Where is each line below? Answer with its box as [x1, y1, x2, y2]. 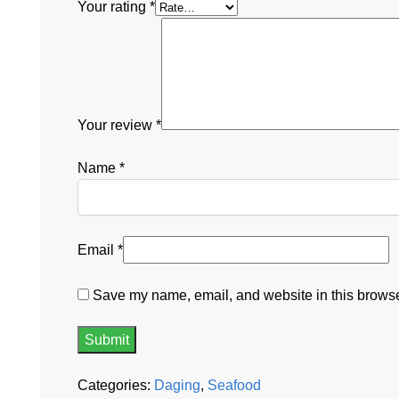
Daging [154, 377, 200, 393]
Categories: [77, 377, 154, 393]
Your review [77, 118, 156, 134]
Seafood [208, 377, 261, 393]
